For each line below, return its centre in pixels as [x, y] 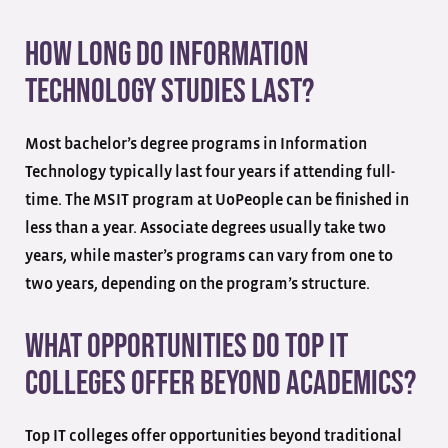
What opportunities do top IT [186, 346]
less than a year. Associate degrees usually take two [205, 227]
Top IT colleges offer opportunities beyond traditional [213, 435]
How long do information [167, 54]
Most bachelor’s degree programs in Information [196, 143]
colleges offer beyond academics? [223, 383]
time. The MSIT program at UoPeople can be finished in [217, 199]
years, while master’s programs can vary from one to [209, 255]
